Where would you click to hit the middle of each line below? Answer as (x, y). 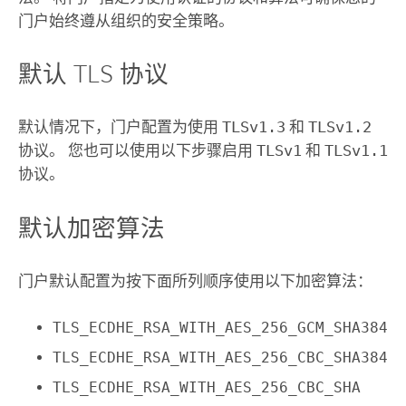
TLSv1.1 (356, 151)
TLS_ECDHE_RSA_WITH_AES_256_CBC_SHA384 (221, 358)
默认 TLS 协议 (93, 74)
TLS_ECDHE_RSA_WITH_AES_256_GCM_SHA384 (221, 328)
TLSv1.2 (339, 127)
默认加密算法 (91, 227)
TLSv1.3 (253, 127)
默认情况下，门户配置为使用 (120, 127)
